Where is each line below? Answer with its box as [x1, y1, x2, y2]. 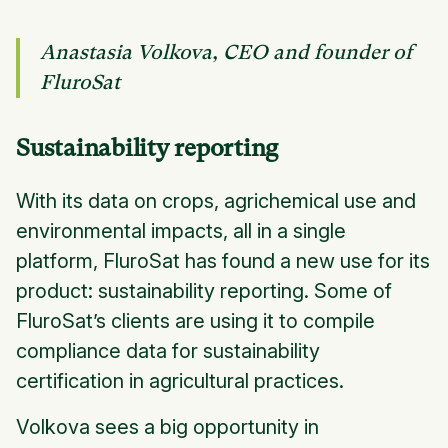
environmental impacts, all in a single [16, 219, 346, 244]
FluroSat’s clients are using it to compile [16, 309, 375, 334]
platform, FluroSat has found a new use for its [16, 249, 430, 274]
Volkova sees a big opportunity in [16, 415, 319, 440]
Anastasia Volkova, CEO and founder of [40, 41, 412, 65]
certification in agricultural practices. [16, 369, 344, 394]
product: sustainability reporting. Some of [16, 279, 392, 304]
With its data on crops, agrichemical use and [16, 189, 416, 214]
